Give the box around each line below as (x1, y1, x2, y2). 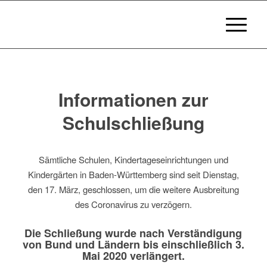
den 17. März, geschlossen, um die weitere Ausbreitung (27, 182, 239, 195)
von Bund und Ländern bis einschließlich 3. (22, 236, 244, 252)
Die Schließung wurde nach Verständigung (24, 225, 243, 241)
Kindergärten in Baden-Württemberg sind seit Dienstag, (27, 167, 239, 181)
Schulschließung (62, 110, 204, 135)
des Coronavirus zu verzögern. (74, 197, 192, 210)
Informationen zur (58, 86, 209, 112)
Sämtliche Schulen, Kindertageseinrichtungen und (38, 153, 228, 166)
